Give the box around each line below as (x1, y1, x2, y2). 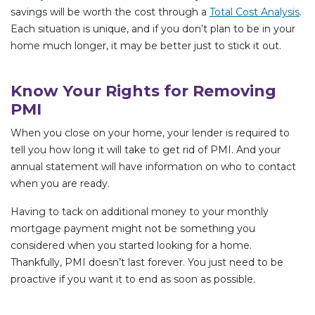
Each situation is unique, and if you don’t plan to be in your (11, 22, 295, 35)
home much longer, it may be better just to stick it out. (11, 39, 281, 52)
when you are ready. (11, 176, 110, 190)
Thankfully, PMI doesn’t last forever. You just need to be (11, 255, 283, 269)
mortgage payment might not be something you (11, 221, 255, 235)
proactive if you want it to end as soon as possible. (11, 272, 255, 285)
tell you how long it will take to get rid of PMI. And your (11, 143, 281, 156)
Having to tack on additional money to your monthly (11, 205, 269, 218)
